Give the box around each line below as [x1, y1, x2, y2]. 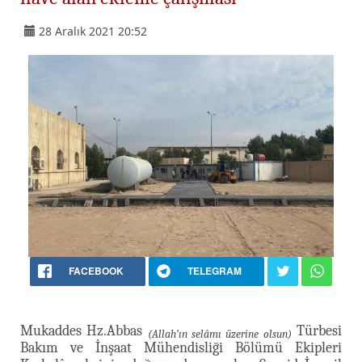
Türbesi [291, 322, 343, 339]
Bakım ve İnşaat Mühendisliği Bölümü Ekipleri [20, 339, 342, 356]
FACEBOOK [68, 263, 124, 278]
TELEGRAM [187, 263, 242, 278]
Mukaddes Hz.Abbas [20, 322, 148, 339]
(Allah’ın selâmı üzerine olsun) [147, 328, 292, 341]
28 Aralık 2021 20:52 [39, 23, 147, 39]
